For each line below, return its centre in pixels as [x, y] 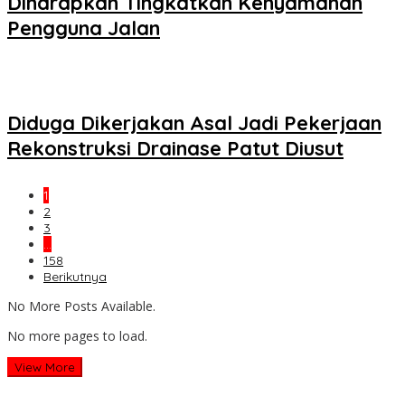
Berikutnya [75, 277]
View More [45, 367]
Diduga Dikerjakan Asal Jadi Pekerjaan [194, 123]
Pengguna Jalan [84, 28]
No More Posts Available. [81, 306]
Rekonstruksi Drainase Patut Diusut [175, 149]
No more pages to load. [77, 336]
